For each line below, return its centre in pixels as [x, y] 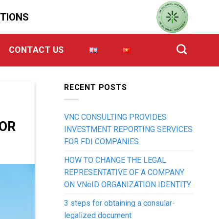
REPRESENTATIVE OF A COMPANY [124, 172]
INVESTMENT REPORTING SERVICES [128, 129]
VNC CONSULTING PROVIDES [115, 117]
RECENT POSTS [96, 87]
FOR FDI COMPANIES [101, 141]
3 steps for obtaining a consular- [120, 203]
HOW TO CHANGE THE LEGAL [115, 160]
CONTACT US [36, 50]
